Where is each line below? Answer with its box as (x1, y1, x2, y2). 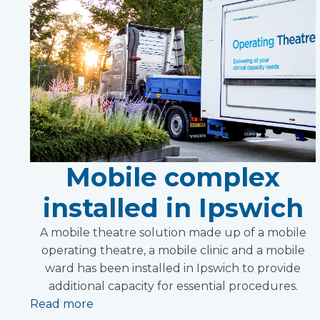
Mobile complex (66, 161, 280, 193)
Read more (30, 296, 94, 311)
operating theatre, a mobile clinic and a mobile (41, 243, 305, 257)
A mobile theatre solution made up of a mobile (39, 225, 306, 239)
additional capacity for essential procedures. (48, 279, 298, 293)
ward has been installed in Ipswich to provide (45, 261, 301, 275)
